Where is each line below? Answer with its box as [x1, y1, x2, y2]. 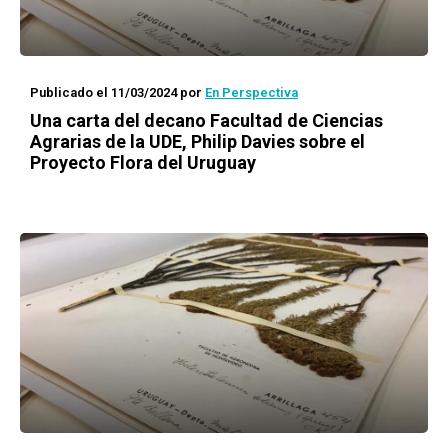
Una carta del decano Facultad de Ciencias [30, 110, 383, 131]
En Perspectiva [205, 85, 298, 100]
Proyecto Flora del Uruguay [30, 152, 256, 173]
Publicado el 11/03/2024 [30, 85, 177, 100]
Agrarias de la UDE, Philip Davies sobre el [30, 131, 365, 152]
